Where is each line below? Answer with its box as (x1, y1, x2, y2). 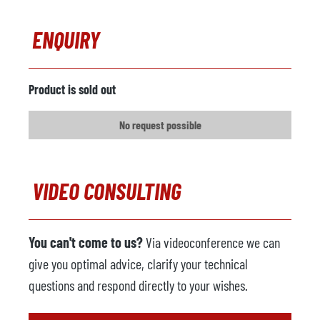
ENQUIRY (32, 26, 100, 53)
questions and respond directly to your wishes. (29, 276, 248, 294)
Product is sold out (29, 81, 116, 97)
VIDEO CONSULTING (32, 177, 181, 204)
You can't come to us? (29, 234, 143, 251)
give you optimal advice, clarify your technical (29, 255, 248, 272)
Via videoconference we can (143, 234, 280, 251)
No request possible (119, 118, 201, 131)
